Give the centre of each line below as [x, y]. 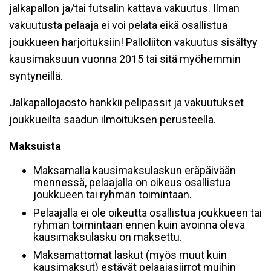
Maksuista [35, 146]
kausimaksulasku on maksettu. [108, 237]
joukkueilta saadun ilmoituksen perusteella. [113, 119]
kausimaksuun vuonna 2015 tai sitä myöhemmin [125, 59]
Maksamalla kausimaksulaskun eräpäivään [135, 170]
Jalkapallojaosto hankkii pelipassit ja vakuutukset [126, 103]
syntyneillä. [36, 76]
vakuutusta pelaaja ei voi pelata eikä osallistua [118, 25]
